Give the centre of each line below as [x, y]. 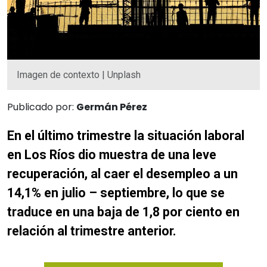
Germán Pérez [112, 107]
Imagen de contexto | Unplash [79, 74]
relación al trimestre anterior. [92, 231]
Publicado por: [42, 107]
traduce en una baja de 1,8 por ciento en [123, 212]
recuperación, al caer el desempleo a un [122, 173]
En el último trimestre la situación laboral [126, 135]
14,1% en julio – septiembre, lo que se [116, 193]
